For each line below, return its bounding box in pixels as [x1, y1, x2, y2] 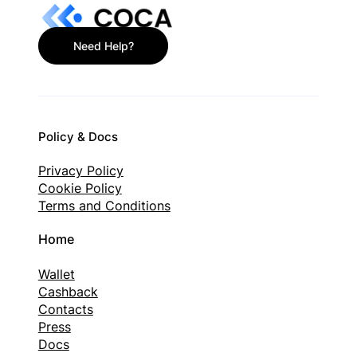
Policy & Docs [37, 128, 118, 144]
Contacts [37, 300, 93, 317]
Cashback [37, 283, 98, 300]
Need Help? [73, 39, 134, 53]
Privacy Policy [37, 162, 124, 178]
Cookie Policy [37, 179, 122, 196]
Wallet [37, 265, 75, 282]
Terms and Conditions [37, 197, 171, 214]
